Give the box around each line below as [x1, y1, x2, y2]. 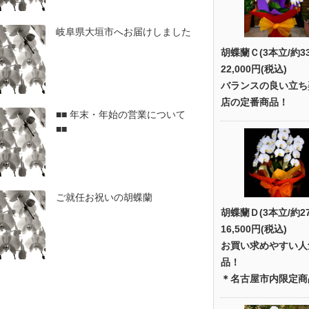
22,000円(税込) [221, 63, 287, 74]
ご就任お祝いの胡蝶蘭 [56, 192, 152, 203]
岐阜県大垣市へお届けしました [56, 26, 191, 37]
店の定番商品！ [221, 97, 288, 108]
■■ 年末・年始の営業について [56, 109, 186, 120]
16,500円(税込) [221, 223, 287, 235]
